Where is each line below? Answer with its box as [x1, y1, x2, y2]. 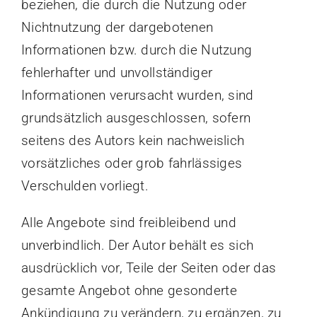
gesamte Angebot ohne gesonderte [21, 282, 237, 299]
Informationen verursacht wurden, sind [21, 87, 254, 104]
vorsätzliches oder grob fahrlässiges [21, 155, 243, 172]
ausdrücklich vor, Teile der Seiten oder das [21, 260, 277, 277]
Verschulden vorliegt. [21, 178, 149, 195]
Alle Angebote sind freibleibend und [21, 214, 236, 231]
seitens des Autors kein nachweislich [21, 132, 245, 149]
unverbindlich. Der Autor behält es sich [21, 237, 254, 254]
